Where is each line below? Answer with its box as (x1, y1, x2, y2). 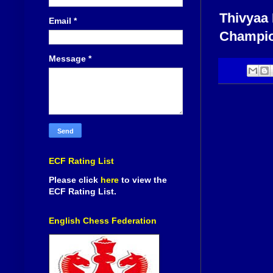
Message (49, 54, 88, 64)
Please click (49, 175, 101, 185)
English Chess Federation (49, 216, 157, 226)
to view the (121, 175, 167, 185)
